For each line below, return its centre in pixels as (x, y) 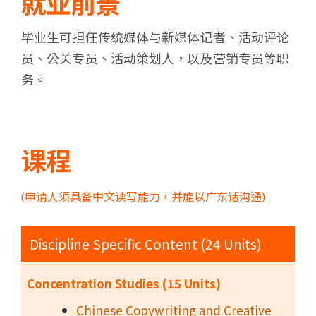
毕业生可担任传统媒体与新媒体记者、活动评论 (156, 36)
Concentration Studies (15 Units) (124, 283)
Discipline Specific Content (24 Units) (146, 243)
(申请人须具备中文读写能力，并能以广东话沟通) (143, 196)
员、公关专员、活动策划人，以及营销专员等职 (156, 57)
